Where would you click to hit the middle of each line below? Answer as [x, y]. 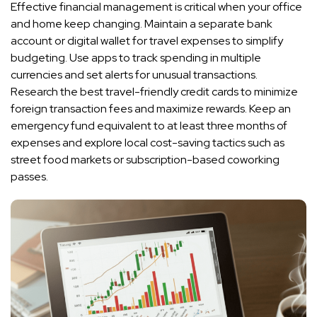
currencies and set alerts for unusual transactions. [134, 75]
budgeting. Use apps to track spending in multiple [136, 58]
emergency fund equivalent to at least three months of [149, 126]
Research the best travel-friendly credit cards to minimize [154, 92]
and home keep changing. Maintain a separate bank [142, 24]
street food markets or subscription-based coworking [145, 160]
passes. [29, 177]
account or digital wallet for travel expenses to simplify [147, 41]
